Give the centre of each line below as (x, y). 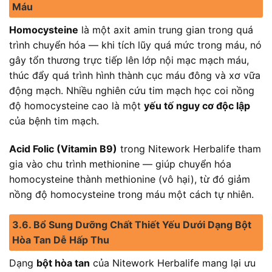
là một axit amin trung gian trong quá (166, 29)
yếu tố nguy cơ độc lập (197, 105)
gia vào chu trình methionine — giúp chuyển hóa (120, 164)
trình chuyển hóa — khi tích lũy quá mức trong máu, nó (135, 45)
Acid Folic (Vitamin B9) (63, 148)
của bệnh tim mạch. (54, 121)
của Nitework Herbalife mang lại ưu (173, 263)
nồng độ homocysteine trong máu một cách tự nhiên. (131, 194)
